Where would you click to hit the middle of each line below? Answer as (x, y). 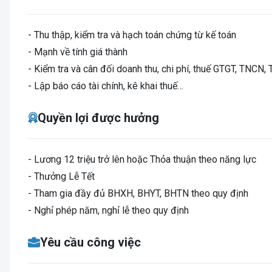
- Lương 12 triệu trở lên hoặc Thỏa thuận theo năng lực (142, 159)
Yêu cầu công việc (90, 242)
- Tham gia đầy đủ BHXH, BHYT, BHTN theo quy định (138, 193)
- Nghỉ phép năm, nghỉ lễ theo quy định (108, 210)
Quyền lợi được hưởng (98, 118)
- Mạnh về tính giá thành (78, 52)
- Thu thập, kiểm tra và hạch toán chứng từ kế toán (132, 35)
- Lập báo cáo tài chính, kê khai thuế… (106, 86)
